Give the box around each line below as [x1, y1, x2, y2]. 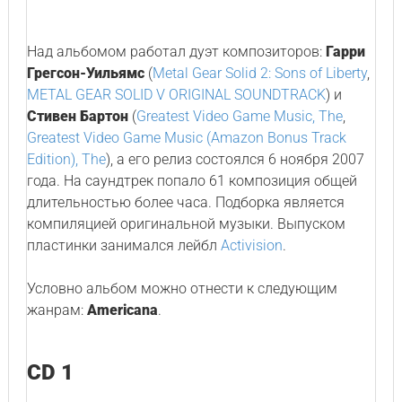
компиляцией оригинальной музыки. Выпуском [26, 215, 345, 232]
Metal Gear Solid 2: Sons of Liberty [152, 65, 367, 82]
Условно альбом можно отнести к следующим [26, 280, 337, 297]
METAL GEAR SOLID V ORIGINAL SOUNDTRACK [26, 86, 326, 103]
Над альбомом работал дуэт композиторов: [26, 43, 326, 60]
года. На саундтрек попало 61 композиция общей [26, 172, 357, 189]
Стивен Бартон [26, 108, 128, 125]
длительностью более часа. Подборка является [26, 194, 345, 211]
